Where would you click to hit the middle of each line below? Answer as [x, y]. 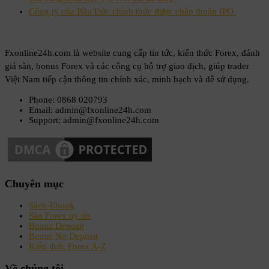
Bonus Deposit [56, 226]
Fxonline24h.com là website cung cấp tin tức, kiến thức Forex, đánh [132, 53]
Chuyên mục [34, 183]
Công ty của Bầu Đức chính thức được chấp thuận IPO [132, 12]
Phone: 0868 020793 [68, 100]
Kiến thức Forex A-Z [68, 246]
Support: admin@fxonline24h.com [94, 120]
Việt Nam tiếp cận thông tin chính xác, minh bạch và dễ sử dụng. [127, 80]
